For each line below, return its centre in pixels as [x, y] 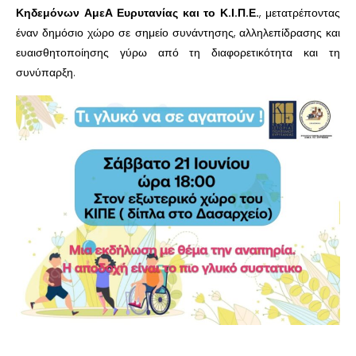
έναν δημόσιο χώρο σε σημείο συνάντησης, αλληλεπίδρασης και [178, 33]
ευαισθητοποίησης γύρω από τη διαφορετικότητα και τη [178, 53]
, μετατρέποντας [299, 13]
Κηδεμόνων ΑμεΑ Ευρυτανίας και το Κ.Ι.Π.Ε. [137, 13]
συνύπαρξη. [46, 73]
